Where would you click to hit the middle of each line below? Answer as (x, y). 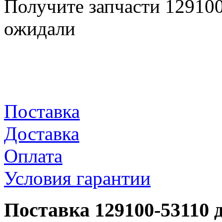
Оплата (33, 156)
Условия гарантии (77, 178)
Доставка (42, 133)
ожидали (40, 28)
